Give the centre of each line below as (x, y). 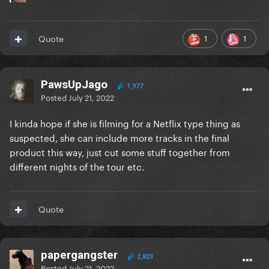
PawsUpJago (74, 85)
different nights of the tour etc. (78, 166)
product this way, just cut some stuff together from (120, 152)
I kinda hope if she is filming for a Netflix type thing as (125, 123)
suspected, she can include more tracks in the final (119, 137)
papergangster (79, 255)
